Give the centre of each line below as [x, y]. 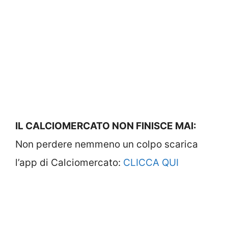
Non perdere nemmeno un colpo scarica [107, 145]
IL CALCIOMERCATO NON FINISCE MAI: [106, 126]
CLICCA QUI [151, 163]
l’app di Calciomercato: [69, 163]
